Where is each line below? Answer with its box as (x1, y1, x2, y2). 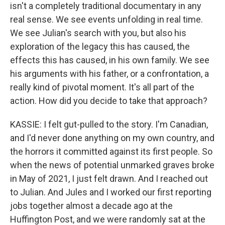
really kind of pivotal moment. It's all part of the (10, 82, 194, 92)
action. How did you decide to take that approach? (10, 95, 207, 106)
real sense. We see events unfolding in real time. (10, 14, 203, 25)
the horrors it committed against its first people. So (10, 146, 212, 157)
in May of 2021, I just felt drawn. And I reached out (10, 173, 208, 184)
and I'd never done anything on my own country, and (10, 133, 214, 143)
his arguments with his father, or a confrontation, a (10, 68, 209, 79)
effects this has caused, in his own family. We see (10, 55, 209, 65)
